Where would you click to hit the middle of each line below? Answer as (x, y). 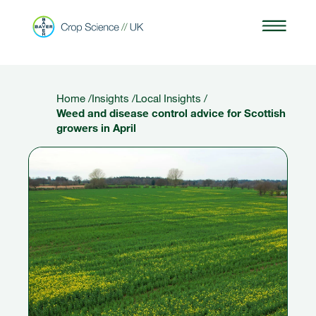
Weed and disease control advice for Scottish (171, 113)
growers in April (96, 128)
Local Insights (168, 98)
